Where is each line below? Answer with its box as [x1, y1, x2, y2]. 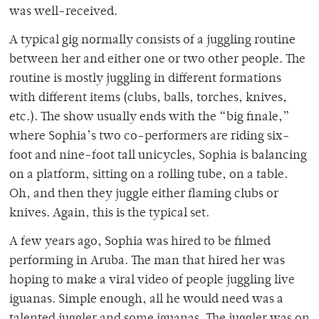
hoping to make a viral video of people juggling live [9, 273, 295, 287]
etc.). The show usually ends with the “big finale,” [9, 110, 290, 124]
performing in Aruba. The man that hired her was [9, 254, 285, 268]
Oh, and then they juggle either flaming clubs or [9, 187, 278, 201]
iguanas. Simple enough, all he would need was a [9, 293, 283, 306]
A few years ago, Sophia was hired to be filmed [9, 235, 271, 249]
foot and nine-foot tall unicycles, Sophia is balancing [9, 149, 307, 162]
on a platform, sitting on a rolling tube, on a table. [9, 168, 288, 182]
